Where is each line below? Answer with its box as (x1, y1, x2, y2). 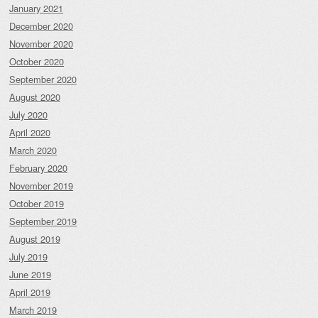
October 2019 (9, 197, 64, 211)
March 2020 (9, 143, 57, 158)
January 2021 (9, 1, 63, 16)
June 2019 (9, 268, 51, 282)
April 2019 (9, 285, 50, 300)
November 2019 (9, 179, 73, 193)
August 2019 (9, 232, 60, 246)
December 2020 (9, 19, 73, 33)
